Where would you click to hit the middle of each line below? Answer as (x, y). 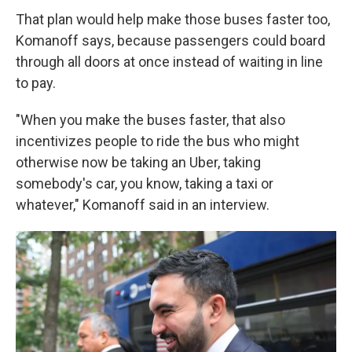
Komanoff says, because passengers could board (170, 40)
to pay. (36, 83)
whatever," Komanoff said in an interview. (143, 205)
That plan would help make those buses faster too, (173, 19)
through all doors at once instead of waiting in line (169, 62)
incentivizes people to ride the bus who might (158, 141)
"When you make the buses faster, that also (150, 120)
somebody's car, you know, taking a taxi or (145, 183)
